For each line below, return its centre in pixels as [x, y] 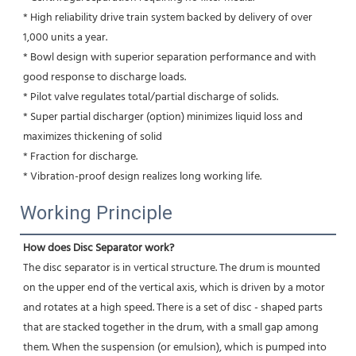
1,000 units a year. [65, 37]
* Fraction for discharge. [80, 157]
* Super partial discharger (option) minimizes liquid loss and [163, 117]
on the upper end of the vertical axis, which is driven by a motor [174, 288]
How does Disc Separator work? [99, 248]
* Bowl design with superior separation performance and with [170, 57]
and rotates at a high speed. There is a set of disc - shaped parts [173, 308]
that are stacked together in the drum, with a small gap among [171, 327]
